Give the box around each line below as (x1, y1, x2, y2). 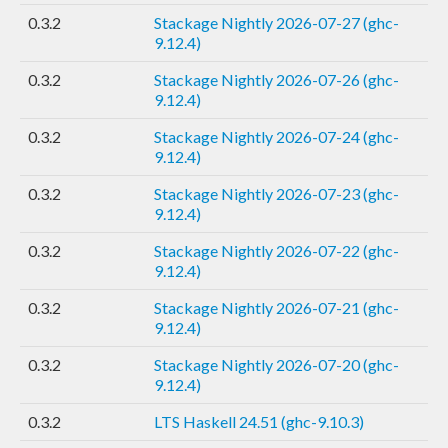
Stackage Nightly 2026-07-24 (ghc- (154, 126, 399, 146)
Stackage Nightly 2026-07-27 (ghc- (154, 12, 399, 32)
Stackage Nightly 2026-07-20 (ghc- (154, 354, 399, 374)
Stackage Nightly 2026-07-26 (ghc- (154, 69, 399, 89)
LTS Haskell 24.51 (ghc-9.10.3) (154, 411, 364, 431)
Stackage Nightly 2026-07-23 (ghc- (154, 183, 399, 203)
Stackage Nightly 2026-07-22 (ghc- (154, 240, 399, 260)
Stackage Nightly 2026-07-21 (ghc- (154, 297, 399, 317)
